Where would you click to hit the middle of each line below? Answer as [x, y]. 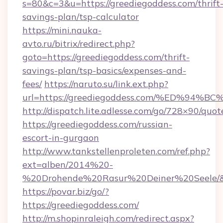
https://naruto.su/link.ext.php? [106, 84]
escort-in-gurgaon [61, 138]
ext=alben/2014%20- [68, 165]
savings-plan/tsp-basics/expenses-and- [104, 70]
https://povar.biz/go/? [66, 191]
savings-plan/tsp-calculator [81, 17]
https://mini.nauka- [62, 30]
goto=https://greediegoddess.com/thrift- [106, 57]
